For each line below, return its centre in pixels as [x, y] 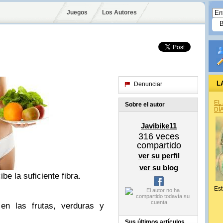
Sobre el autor [145, 105]
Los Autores [119, 12]
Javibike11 [159, 126]
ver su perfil [159, 156]
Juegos [77, 12]
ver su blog [159, 167]
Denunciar [148, 84]
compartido [159, 145]
